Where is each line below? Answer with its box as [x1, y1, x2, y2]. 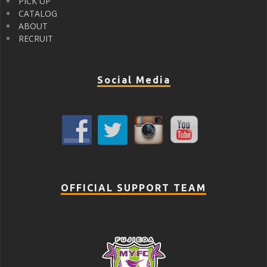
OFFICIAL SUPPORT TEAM [61, 182, 206, 193]
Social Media [97, 74, 170, 85]
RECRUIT [18, 32, 53, 44]
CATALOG [18, 7, 57, 19]
